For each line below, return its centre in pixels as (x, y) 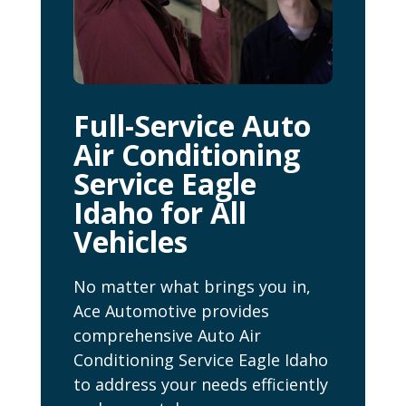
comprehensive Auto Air (167, 336)
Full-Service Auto (192, 126)
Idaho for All (159, 213)
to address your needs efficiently (200, 385)
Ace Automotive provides (171, 311)
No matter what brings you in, (192, 287)
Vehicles (130, 242)
